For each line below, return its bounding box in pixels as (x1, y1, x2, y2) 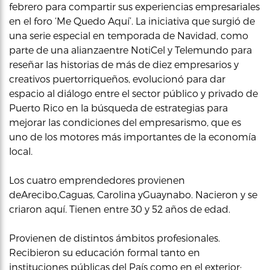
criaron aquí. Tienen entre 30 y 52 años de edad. (9, 202, 230, 215)
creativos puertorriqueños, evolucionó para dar (9, 72, 225, 84)
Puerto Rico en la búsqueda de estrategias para (9, 101, 228, 113)
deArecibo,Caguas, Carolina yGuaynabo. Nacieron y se (9, 188, 257, 200)
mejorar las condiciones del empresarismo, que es (9, 116, 241, 128)
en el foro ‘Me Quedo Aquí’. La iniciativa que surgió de (9, 14, 255, 27)
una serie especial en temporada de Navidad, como (9, 29, 248, 41)
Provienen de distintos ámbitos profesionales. (9, 231, 220, 243)
